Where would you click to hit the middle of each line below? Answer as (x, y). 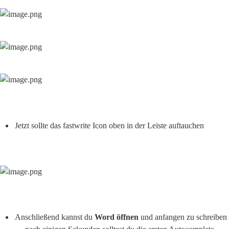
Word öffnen (116, 217)
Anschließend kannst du (54, 217)
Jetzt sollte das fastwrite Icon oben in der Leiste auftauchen (109, 125)
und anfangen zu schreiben (182, 217)
